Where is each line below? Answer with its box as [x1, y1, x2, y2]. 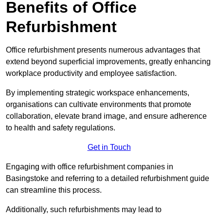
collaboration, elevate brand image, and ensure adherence [6, 112, 207, 121]
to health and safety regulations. [6, 124, 115, 132]
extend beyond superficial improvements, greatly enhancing [6, 57, 211, 66]
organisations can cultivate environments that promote [6, 100, 191, 109]
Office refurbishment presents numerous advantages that [6, 46, 200, 54]
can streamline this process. [6, 186, 102, 195]
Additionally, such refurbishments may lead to [6, 205, 162, 214]
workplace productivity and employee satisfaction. [6, 69, 177, 78]
